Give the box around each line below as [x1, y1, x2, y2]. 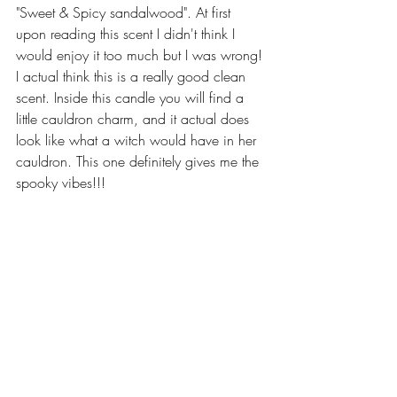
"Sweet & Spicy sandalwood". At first [16, 2, 235, 22]
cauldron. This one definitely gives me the [16, 151, 263, 171]
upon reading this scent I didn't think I [16, 23, 239, 43]
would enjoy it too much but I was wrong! [16, 44, 267, 65]
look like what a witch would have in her [16, 129, 261, 150]
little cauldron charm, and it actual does [16, 108, 253, 128]
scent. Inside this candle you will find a [16, 87, 248, 107]
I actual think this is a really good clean [16, 66, 250, 86]
